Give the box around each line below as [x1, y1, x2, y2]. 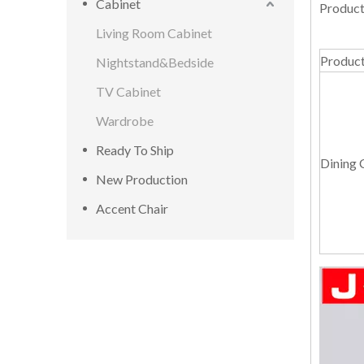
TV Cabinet [96, 84, 161, 99]
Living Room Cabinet [96, 25, 212, 41]
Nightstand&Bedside [96, 54, 214, 70]
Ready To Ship [96, 142, 174, 158]
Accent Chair [96, 201, 168, 216]
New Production [96, 171, 188, 187]
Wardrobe [96, 113, 154, 128]
